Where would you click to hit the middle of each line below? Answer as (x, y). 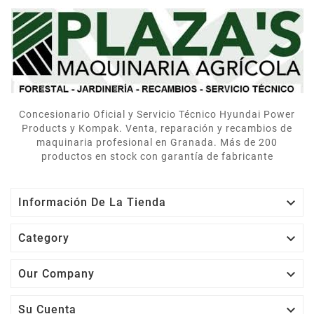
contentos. (237, 42)
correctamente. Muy (257, 30)
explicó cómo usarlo (258, 17)
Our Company (56, 273)
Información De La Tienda (92, 202)
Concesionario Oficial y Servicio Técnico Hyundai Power (157, 114)
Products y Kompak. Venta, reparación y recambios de (157, 128)
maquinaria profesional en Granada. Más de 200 (157, 142)
